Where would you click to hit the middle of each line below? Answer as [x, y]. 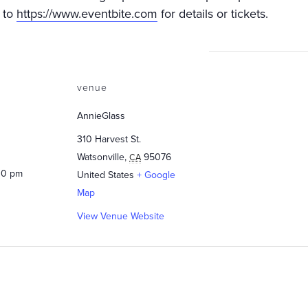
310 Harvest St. [109, 139]
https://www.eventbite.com [87, 14]
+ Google [156, 175]
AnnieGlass [101, 116]
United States [106, 175]
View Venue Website [121, 216]
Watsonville [101, 157]
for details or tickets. [213, 14]
